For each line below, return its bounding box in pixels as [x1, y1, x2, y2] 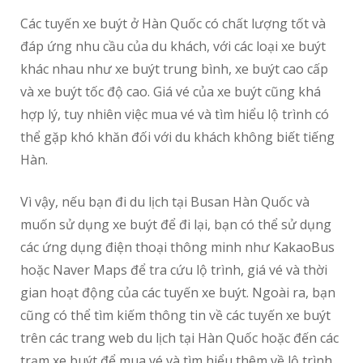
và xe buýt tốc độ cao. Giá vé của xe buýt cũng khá [20, 83, 321, 101]
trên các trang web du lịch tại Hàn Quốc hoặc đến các [20, 329, 339, 348]
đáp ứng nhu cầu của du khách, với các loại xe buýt [20, 37, 326, 56]
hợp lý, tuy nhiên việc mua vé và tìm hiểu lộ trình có [20, 105, 329, 124]
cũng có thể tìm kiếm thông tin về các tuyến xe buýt [20, 306, 331, 325]
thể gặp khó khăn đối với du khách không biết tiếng [20, 128, 335, 147]
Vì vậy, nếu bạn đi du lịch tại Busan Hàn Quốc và [20, 193, 310, 211]
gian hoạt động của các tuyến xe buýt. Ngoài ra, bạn [20, 284, 335, 302]
